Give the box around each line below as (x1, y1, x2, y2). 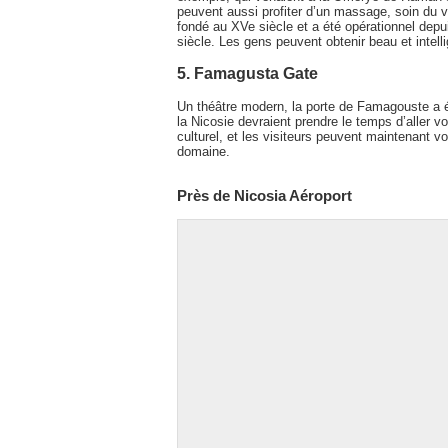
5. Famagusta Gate (177, 64, 318, 82)
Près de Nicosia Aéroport (177, 187, 352, 205)
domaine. (177, 143, 230, 159)
